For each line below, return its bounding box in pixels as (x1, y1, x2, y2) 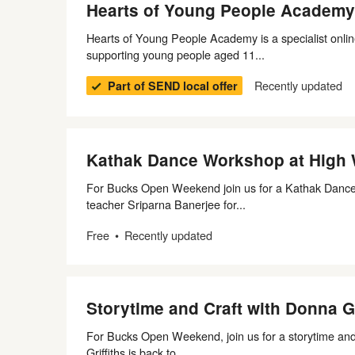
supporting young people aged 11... (86, 46, 265, 63)
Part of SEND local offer (108, 78, 238, 94)
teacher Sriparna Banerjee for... (86, 196, 246, 212)
